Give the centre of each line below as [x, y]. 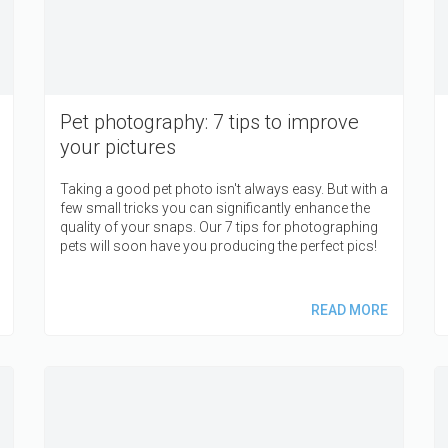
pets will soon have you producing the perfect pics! [218, 246]
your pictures [118, 147]
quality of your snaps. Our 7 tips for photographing [219, 227]
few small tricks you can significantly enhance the [215, 208]
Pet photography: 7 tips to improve [209, 122]
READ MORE [349, 310]
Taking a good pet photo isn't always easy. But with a [224, 189]
